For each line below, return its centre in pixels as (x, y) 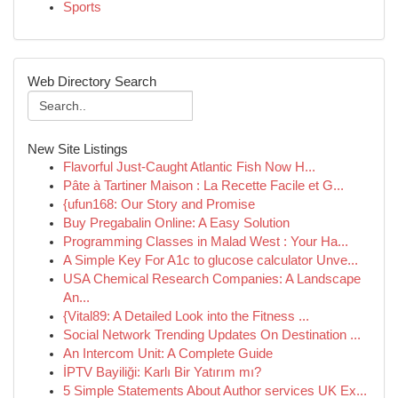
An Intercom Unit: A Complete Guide (168, 354)
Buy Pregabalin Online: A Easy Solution (176, 223)
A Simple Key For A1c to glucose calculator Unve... (211, 260)
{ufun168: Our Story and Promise (159, 204)
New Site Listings (78, 149)
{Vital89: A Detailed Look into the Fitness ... (186, 316)
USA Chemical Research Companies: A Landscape (212, 279)
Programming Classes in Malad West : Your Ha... (206, 242)
